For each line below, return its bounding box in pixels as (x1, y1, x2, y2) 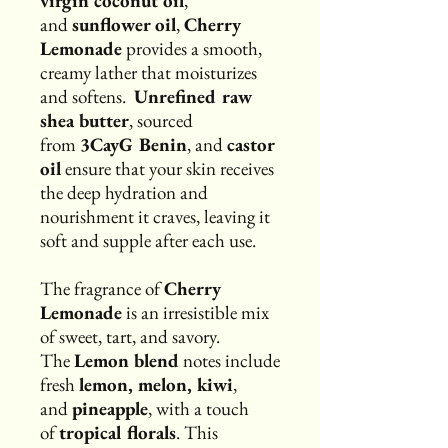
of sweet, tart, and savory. (40, 323, 220, 349)
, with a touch (148, 395, 249, 421)
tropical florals (59, 419, 176, 445)
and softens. (40, 83, 134, 109)
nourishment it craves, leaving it (40, 203, 270, 229)
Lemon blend (74, 347, 179, 373)
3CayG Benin (80, 131, 187, 157)
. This (176, 419, 218, 445)
